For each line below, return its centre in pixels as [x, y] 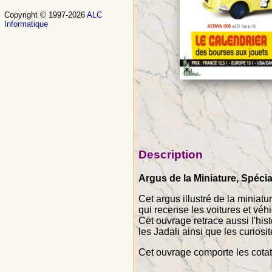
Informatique [26, 24]
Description [171, 155]
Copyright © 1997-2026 [46, 15]
